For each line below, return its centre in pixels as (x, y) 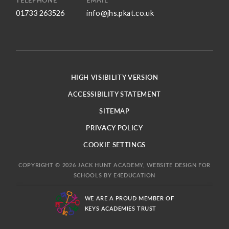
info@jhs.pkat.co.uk (120, 13)
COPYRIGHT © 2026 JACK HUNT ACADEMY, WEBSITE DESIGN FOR (114, 165)
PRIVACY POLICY (114, 128)
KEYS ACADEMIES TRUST (120, 209)
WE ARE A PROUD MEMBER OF (129, 198)
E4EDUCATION (134, 175)
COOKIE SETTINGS (114, 145)
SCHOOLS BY (93, 175)
